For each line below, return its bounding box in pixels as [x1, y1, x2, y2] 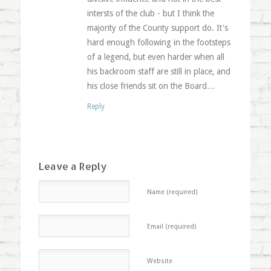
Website [146, 256, 172, 265]
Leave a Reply [38, 159, 107, 172]
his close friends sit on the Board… [87, 80, 215, 91]
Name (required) [146, 188, 198, 196]
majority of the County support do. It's [87, 22, 228, 33]
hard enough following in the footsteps [87, 37, 230, 47]
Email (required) [146, 222, 197, 230]
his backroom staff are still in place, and [87, 66, 230, 76]
